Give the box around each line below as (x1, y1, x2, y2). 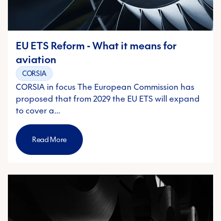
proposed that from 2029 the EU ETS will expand (16, 94, 200, 104)
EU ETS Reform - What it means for (16, 39, 177, 52)
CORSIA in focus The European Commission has (16, 82, 194, 92)
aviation (16, 53, 56, 66)
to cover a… (16, 106, 60, 116)
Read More (32, 135, 67, 145)
